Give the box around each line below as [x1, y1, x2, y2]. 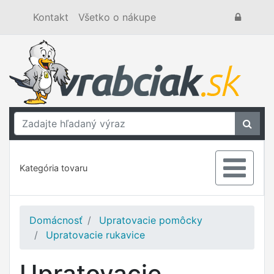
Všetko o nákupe [78, 11, 156, 23]
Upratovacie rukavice [46, 229, 145, 241]
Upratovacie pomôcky [99, 214, 202, 226]
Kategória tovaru [20, 163, 87, 173]
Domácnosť [29, 214, 83, 226]
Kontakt [33, 11, 68, 23]
